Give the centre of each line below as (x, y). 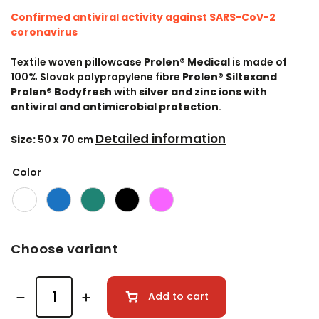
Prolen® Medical (187, 62)
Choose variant (64, 249)
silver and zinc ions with (203, 92)
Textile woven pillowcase (77, 62)
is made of (258, 62)
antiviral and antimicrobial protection (115, 107)
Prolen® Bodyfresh (61, 92)
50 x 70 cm (67, 140)
